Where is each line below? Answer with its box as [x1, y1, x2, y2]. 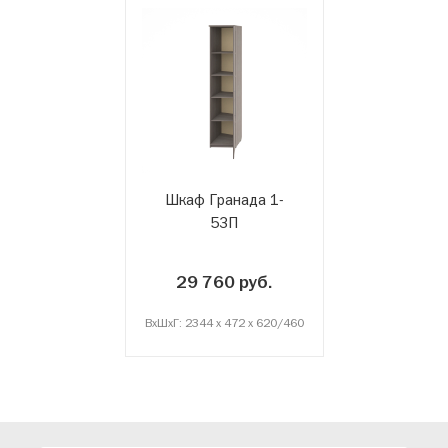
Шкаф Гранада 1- [164, 189, 284, 209]
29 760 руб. [175, 270, 273, 293]
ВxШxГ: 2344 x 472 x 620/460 [144, 314, 304, 330]
